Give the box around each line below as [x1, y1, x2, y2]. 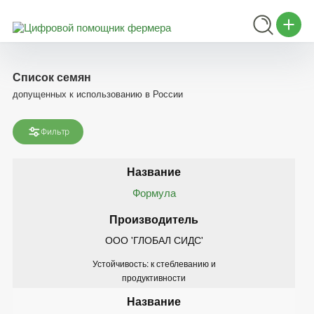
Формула [132, 184, 176, 200]
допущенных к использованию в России [13, 86, 183, 100]
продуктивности [122, 271, 186, 283]
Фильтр [41, 125, 70, 137]
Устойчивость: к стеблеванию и [92, 257, 216, 269]
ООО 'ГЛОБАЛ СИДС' [104, 232, 203, 247]
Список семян [13, 68, 91, 85]
